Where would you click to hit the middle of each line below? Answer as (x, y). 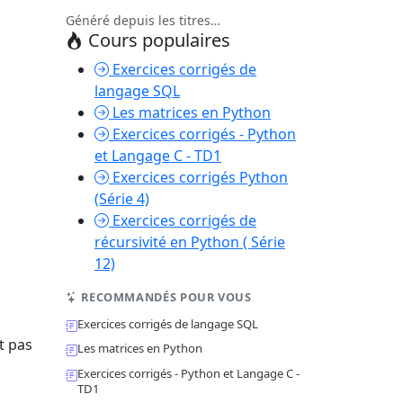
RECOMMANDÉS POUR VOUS (165, 297)
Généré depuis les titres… (143, 20)
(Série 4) (122, 199)
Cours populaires (157, 40)
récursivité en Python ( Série (190, 242)
